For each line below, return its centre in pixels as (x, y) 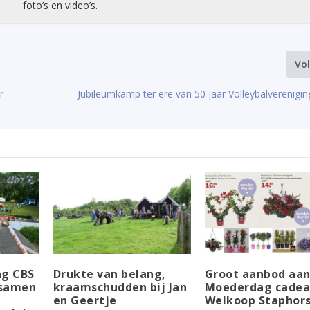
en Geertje (85, 301)
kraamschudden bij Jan (120, 288)
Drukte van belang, (109, 274)
